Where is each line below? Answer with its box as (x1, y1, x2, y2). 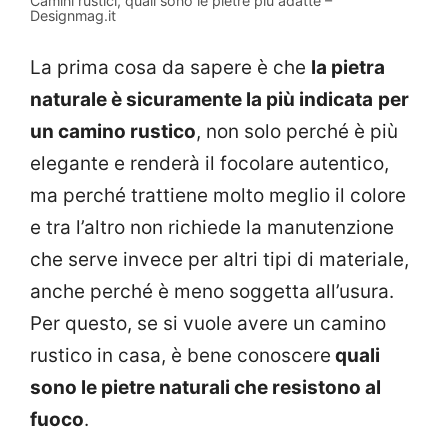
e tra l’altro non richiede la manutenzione (30, 215, 394, 239)
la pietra (311, 55, 385, 79)
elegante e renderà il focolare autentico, (30, 151, 389, 175)
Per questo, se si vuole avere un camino (30, 311, 386, 335)
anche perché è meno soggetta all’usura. (30, 279, 394, 303)
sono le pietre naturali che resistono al (30, 375, 381, 399)
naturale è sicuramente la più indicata (30, 87, 373, 111)
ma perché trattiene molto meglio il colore (30, 183, 406, 207)
